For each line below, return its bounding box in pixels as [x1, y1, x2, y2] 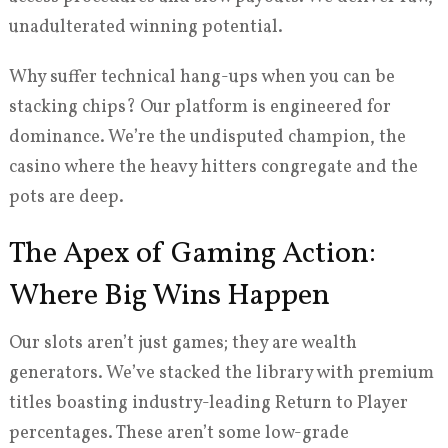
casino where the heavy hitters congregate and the [8, 155, 418, 181]
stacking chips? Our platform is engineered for [8, 95, 391, 121]
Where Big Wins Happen [8, 275, 330, 318]
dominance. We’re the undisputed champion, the [8, 125, 406, 151]
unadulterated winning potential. [8, 15, 283, 41]
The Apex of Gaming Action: [8, 233, 376, 276]
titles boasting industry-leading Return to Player [8, 391, 408, 417]
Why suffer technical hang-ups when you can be [8, 65, 395, 91]
